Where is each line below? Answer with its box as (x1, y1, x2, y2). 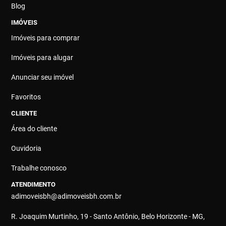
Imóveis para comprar (11, 33, 80, 42)
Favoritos (11, 92, 41, 101)
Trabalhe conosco (11, 163, 67, 172)
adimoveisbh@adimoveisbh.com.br (11, 192, 122, 200)
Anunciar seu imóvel (11, 73, 74, 81)
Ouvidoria (11, 144, 42, 152)
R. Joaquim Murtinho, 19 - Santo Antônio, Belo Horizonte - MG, (11, 212, 205, 220)
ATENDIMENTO (11, 180, 56, 188)
